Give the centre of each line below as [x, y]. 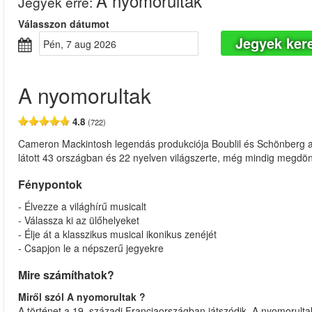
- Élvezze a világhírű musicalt [82, 206]
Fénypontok [54, 184]
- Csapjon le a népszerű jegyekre [91, 248]
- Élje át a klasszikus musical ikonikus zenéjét [117, 234]
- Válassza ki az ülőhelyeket [79, 220]
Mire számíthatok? [66, 275]
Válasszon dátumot [64, 24]
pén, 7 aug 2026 [83, 44]
